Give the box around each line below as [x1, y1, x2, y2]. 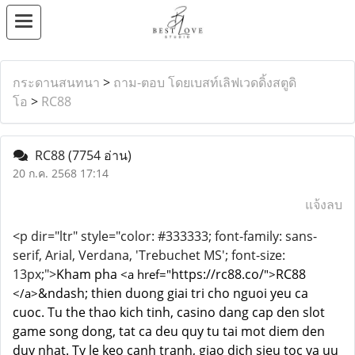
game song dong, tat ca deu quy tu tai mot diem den [13, 323, 325, 340]
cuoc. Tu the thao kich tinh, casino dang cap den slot [13, 303, 325, 321]
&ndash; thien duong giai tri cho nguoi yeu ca [38, 284, 308, 302]
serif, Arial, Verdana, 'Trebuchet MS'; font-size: [13, 246, 285, 264]
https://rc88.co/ [171, 265, 264, 283]
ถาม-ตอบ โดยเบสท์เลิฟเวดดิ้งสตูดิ [113, 74, 296, 91]
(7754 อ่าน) [68, 147, 132, 164]
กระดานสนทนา [13, 74, 100, 91]
